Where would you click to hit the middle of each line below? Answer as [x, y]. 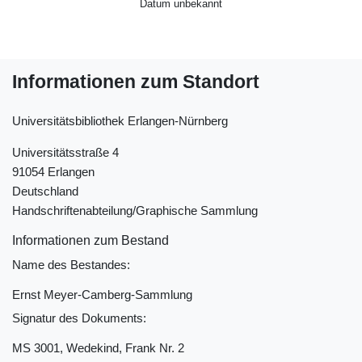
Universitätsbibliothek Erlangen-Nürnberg [120, 120]
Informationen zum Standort [136, 82]
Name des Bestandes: [71, 264]
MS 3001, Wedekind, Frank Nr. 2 [98, 348]
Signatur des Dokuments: [79, 318]
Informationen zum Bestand [90, 240]
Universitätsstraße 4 [65, 152]
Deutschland [45, 191]
